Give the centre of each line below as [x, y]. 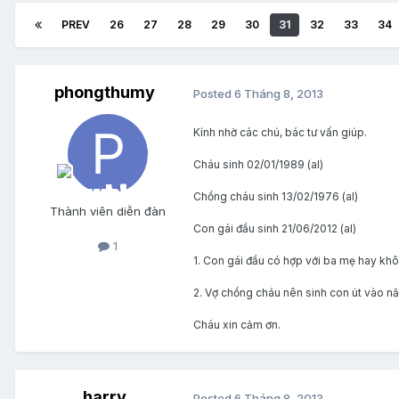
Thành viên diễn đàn [108, 212]
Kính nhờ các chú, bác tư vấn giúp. [280, 133]
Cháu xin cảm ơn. [237, 325]
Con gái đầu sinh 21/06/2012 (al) [275, 229]
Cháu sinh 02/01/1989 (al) [258, 165]
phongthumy [104, 93]
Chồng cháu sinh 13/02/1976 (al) [276, 197]
